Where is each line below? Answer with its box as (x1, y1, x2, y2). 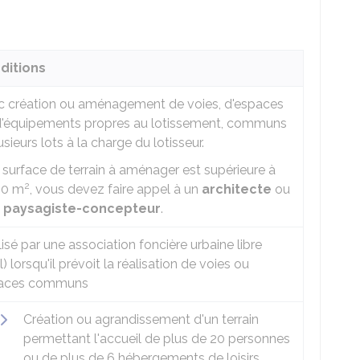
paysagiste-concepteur (3, 201, 161, 216)
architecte (202, 182, 272, 197)
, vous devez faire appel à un (30, 182, 202, 197)
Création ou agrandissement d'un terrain (23, 312, 259, 327)
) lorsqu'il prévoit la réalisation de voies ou (3, 256, 249, 272)
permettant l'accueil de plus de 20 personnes (23, 331, 290, 346)
